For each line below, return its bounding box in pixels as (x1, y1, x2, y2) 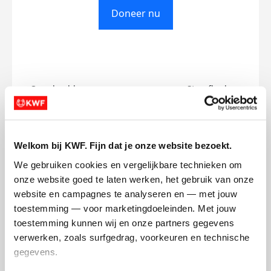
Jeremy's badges (82, 167, 189, 186)
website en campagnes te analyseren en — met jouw (14, 188, 237, 199)
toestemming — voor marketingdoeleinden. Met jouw (14, 203, 236, 214)
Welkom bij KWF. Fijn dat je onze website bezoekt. (14, 140, 232, 151)
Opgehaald (30, 83, 76, 94)
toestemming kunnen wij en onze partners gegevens (14, 217, 234, 228)
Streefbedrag (187, 83, 241, 94)
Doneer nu (111, 6, 160, 20)
